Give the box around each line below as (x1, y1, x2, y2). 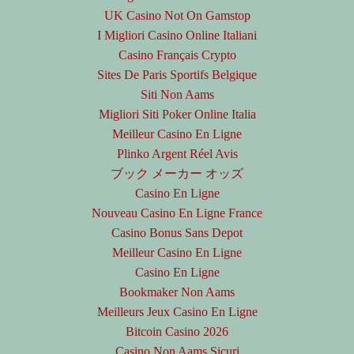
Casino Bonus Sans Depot (111, 226, 243, 240)
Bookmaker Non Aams (119, 285, 235, 299)
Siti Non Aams (140, 88, 214, 102)
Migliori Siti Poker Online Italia (98, 107, 256, 122)
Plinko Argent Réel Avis (116, 147, 238, 161)
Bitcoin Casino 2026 (126, 325, 228, 339)
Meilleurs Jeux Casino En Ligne (96, 305, 258, 319)
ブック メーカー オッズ (111, 167, 243, 181)
